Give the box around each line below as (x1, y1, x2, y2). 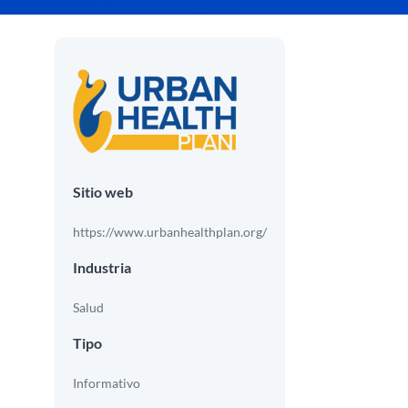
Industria (73, 258, 132, 276)
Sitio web (73, 182, 134, 200)
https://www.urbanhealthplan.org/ (73, 223, 268, 240)
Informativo (73, 374, 141, 391)
